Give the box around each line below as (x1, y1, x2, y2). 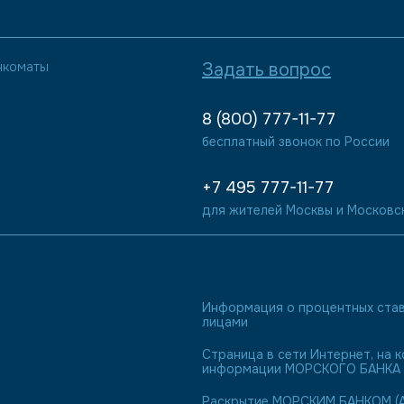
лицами (202, 314, 248, 330)
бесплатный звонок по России (202, 133, 390, 150)
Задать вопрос (202, 59, 331, 81)
